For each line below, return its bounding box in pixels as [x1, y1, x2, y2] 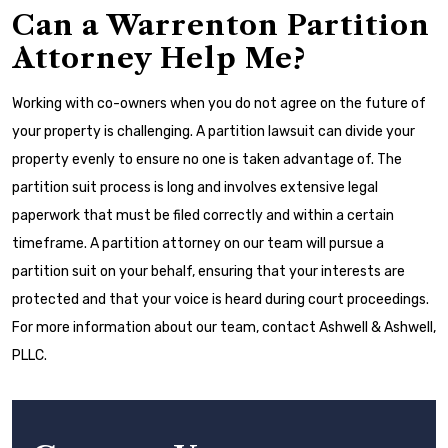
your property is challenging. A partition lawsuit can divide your [12, 123, 415, 140]
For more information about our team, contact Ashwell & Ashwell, [12, 319, 436, 336]
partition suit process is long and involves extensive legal [12, 179, 378, 196]
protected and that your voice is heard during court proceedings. [12, 291, 429, 308]
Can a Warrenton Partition [12, 8, 430, 42]
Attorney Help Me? [12, 41, 306, 75]
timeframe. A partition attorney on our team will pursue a [12, 235, 384, 252]
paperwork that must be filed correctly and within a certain [12, 207, 394, 224]
